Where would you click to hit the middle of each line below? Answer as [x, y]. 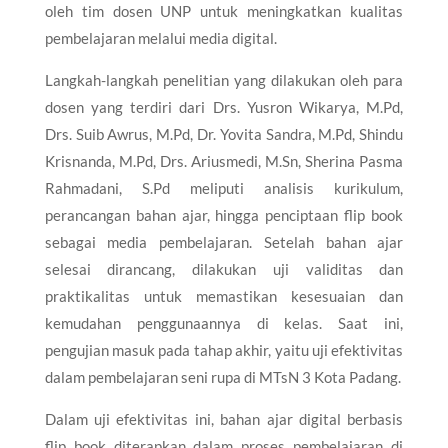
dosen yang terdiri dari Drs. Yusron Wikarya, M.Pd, [224, 106]
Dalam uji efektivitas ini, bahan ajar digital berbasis [224, 418]
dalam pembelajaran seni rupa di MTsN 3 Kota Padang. [222, 376]
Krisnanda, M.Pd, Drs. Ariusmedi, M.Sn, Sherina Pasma [224, 160]
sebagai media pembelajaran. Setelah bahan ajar [224, 241]
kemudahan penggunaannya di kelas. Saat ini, [224, 322]
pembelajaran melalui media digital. [160, 37]
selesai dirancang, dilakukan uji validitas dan [224, 268]
